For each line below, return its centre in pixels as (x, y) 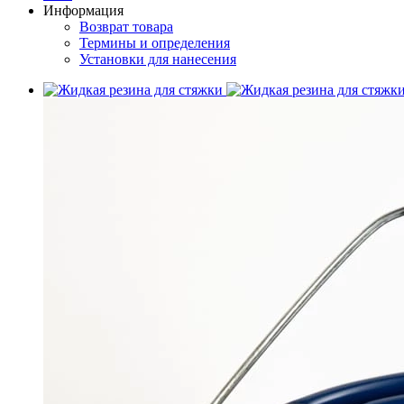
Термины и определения (155, 43)
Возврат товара (126, 27)
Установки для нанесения (158, 59)
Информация (83, 10)
